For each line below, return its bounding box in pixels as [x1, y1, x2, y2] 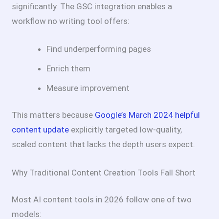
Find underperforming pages [46, 44, 151, 54]
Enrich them [46, 63, 90, 73]
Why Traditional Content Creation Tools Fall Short [12, 167, 196, 177]
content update [12, 125, 69, 135]
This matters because [12, 110, 95, 120]
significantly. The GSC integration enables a [12, 1, 172, 11]
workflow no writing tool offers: [12, 16, 130, 26]
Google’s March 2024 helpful [95, 110, 200, 120]
